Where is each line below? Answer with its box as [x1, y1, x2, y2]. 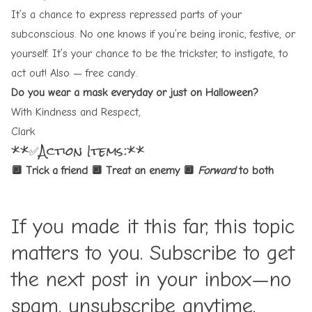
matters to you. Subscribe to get [11, 240, 295, 265]
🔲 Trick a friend [11, 164, 88, 177]
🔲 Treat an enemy [91, 164, 180, 177]
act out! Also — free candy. [11, 66, 137, 79]
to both [235, 164, 274, 177]
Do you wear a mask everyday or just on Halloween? [11, 86, 258, 99]
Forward [198, 164, 235, 177]
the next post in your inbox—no [11, 267, 291, 292]
